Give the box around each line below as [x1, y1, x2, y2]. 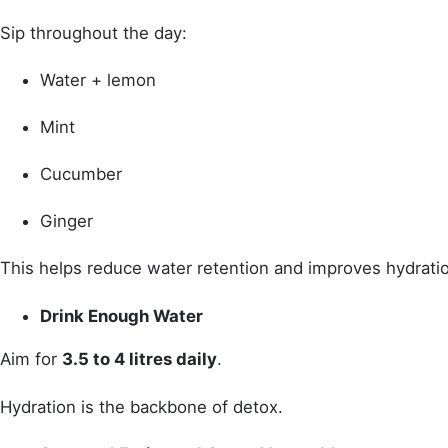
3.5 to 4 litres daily [62, 349, 217, 370]
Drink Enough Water [40, 305, 203, 326]
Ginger [40, 211, 93, 232]
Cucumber [40, 164, 122, 185]
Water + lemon [40, 69, 156, 90]
